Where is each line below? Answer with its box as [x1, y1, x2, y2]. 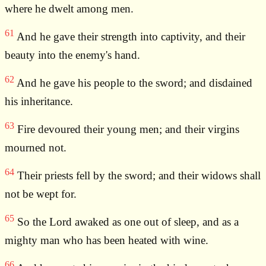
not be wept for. [5, 188, 77, 201]
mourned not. [5, 141, 66, 154]
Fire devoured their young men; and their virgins [14, 123, 239, 136]
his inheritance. [5, 95, 73, 108]
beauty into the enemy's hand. [5, 49, 140, 62]
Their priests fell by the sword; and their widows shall [14, 169, 261, 182]
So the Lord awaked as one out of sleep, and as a [14, 216, 239, 229]
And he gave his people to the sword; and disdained [14, 77, 252, 90]
